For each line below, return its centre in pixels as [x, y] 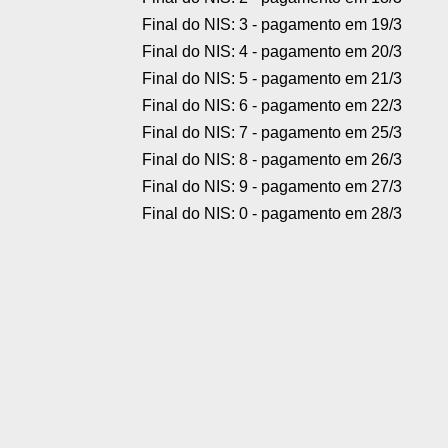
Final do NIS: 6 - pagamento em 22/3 [272, 106]
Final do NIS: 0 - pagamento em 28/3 [272, 214]
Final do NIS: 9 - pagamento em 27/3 [272, 187]
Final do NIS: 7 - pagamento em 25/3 [272, 133]
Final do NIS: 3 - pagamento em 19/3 [272, 25]
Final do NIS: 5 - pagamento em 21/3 [272, 79]
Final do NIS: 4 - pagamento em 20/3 [272, 52]
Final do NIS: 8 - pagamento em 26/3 [272, 160]
